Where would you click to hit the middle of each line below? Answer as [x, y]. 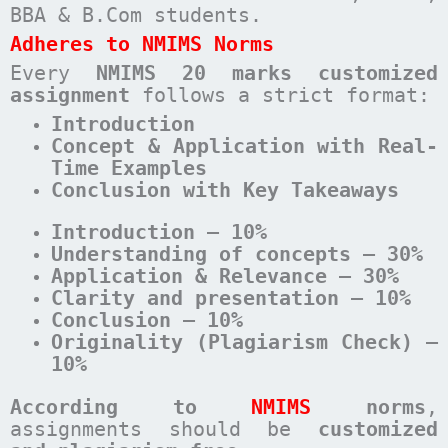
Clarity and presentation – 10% [231, 298]
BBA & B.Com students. [136, 15]
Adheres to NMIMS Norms [142, 44]
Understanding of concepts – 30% [237, 254]
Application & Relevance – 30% [225, 276]
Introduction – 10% [159, 232]
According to [131, 406]
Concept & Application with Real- [244, 145]
